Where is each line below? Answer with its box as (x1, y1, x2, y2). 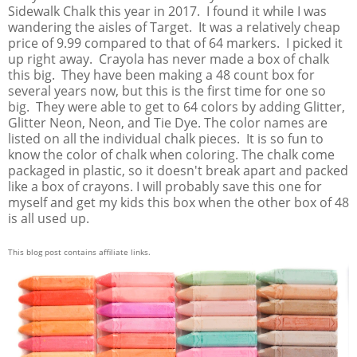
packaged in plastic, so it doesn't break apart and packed (8, 161, 348, 179)
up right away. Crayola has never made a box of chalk (8, 49, 329, 68)
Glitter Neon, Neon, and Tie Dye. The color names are (8, 113, 328, 131)
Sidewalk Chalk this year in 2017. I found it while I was (8, 2, 327, 20)
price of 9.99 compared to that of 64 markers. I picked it (8, 33, 343, 52)
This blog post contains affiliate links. (8, 245, 151, 257)
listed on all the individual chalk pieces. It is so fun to (8, 129, 324, 147)
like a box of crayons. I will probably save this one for (8, 177, 322, 195)
